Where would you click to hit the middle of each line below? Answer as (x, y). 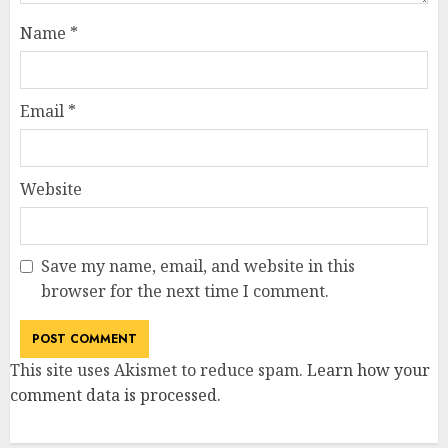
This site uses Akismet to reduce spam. (158, 370)
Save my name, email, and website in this (198, 266)
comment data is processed (113, 395)
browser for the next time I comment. (185, 291)
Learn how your (368, 370)
